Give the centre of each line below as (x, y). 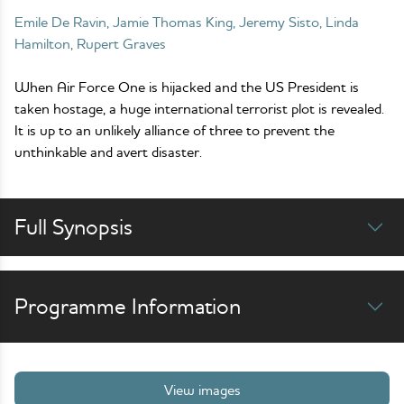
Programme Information (128, 306)
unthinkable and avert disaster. (108, 151)
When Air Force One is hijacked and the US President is (187, 87)
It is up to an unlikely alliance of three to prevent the (174, 130)
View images (202, 390)
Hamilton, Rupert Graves (90, 43)
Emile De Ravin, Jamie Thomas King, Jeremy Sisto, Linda (187, 22)
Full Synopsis (73, 227)
